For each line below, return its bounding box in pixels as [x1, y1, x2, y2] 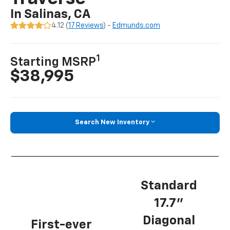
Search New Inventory [75, 119, 149, 126]
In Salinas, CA [10, 8, 91, 21]
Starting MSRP [10, 56, 97, 69]
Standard [140, 179, 197, 192]
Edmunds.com [112, 22, 161, 30]
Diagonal [142, 214, 195, 227]
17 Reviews [68, 22, 104, 30]
